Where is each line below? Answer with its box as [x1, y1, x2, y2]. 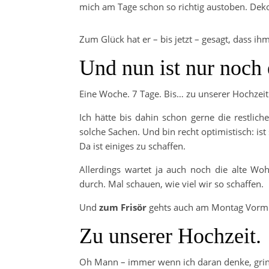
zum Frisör [99, 201, 147, 213]
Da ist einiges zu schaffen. [79, 140, 186, 152]
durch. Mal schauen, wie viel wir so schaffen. [79, 178, 264, 190]
